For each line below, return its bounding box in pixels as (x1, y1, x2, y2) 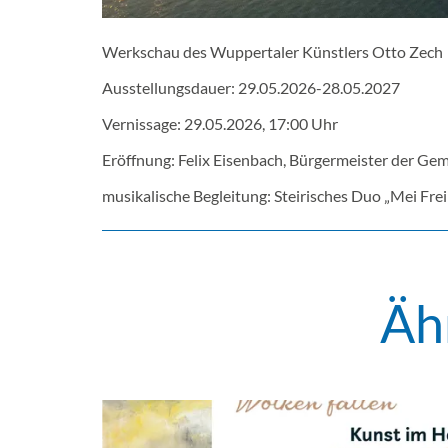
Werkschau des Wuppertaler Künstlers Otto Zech (102, 41, 446, 61)
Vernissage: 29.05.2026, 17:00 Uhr (102, 113, 338, 133)
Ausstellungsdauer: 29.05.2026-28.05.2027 (102, 77, 400, 97)
